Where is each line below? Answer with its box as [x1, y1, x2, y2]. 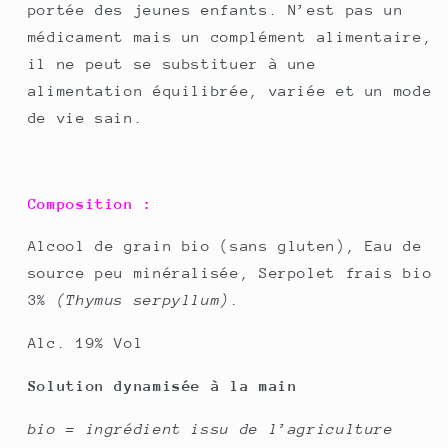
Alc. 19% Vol [27, 334, 144, 352]
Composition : [27, 194, 153, 212]
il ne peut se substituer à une [27, 55, 317, 73]
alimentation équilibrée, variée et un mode [27, 82, 433, 100]
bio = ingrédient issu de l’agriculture [27, 419, 394, 437]
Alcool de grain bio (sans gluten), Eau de [27, 237, 423, 255]
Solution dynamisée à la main [27, 376, 298, 394]
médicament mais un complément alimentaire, [27, 28, 433, 46]
